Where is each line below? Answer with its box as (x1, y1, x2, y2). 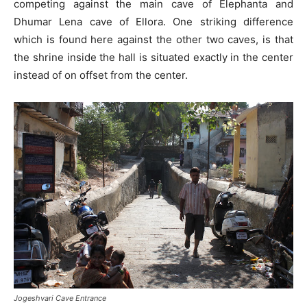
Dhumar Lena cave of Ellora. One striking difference (14, 15, 293, 29)
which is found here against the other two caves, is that (14, 33, 293, 47)
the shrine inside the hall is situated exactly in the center (14, 51, 293, 64)
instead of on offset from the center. (14, 69, 188, 82)
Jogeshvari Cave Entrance (14, 293, 106, 304)
